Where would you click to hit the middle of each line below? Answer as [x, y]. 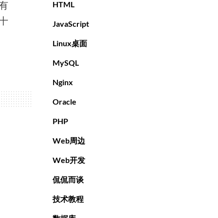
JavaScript [71, 24]
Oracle [64, 102]
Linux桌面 [70, 43]
